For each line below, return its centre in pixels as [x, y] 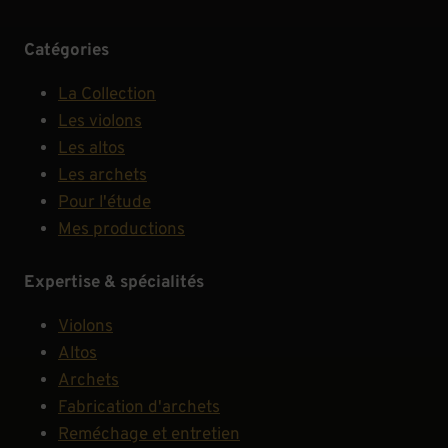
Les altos [91, 149]
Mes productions [121, 230]
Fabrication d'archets [139, 407]
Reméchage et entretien [149, 434]
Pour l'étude [104, 203]
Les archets [102, 176]
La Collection [107, 95]
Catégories [66, 51]
